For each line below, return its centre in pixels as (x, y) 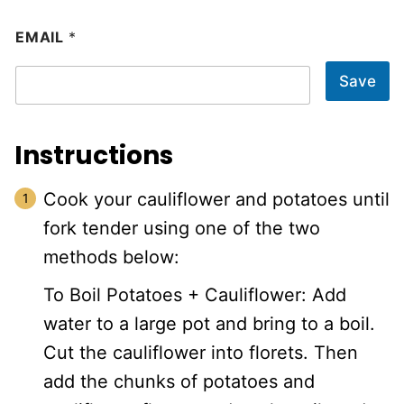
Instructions (96, 156)
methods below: (111, 257)
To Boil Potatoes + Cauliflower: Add (195, 295)
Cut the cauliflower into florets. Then (201, 353)
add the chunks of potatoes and (179, 381)
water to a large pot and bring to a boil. (209, 324)
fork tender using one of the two (182, 228)
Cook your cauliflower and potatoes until (216, 199)
